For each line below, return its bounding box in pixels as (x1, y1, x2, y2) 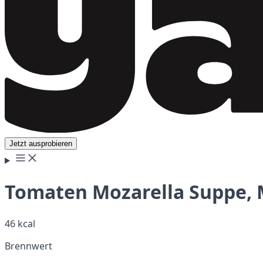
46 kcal (5, 217, 35, 230)
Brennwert (5, 239, 52, 252)
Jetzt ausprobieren (9, 139, 72, 148)
